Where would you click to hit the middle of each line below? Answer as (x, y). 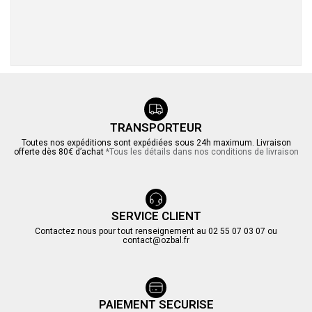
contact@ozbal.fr (156, 240)
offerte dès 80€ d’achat (60, 151)
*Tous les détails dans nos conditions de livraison (202, 151)
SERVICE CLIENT (156, 216)
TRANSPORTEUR (156, 127)
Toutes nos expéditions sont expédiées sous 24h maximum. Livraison (156, 142)
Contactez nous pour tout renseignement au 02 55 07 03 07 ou (156, 231)
